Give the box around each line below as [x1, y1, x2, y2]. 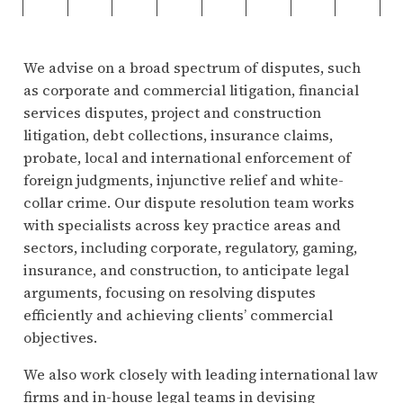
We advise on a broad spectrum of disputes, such [23, 57, 362, 77]
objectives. [23, 327, 98, 347]
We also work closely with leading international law [23, 363, 379, 384]
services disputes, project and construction [23, 102, 322, 122]
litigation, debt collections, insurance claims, [23, 124, 334, 145]
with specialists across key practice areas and [23, 214, 342, 235]
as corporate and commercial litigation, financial [23, 79, 360, 100]
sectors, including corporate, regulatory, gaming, [23, 237, 358, 257]
